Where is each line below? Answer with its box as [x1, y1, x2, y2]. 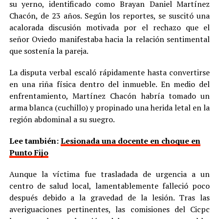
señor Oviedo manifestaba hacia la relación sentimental [9, 34, 210, 45]
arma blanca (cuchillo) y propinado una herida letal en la [9, 102, 210, 113]
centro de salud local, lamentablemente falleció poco [9, 180, 210, 192]
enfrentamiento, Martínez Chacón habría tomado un [9, 90, 210, 102]
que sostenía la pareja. [9, 45, 88, 57]
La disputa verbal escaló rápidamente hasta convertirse [9, 67, 210, 78]
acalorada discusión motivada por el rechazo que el [9, 22, 210, 33]
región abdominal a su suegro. [9, 114, 115, 125]
